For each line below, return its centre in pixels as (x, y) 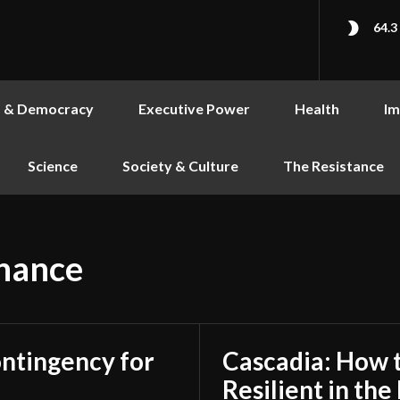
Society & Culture (180, 166)
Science (53, 166)
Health (317, 108)
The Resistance (333, 166)
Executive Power (194, 108)
